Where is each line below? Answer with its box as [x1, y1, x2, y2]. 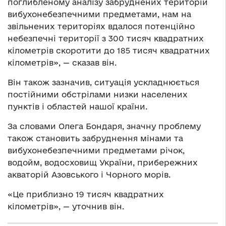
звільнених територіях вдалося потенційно [8, 22, 195, 31]
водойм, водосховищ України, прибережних [8, 158, 198, 167]
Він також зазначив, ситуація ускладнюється [8, 78, 199, 87]
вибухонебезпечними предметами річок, [8, 146, 185, 155]
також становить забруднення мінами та [8, 134, 183, 143]
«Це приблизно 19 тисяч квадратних [8, 190, 164, 199]
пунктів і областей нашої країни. [8, 102, 147, 111]
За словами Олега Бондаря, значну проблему [8, 122, 201, 131]
